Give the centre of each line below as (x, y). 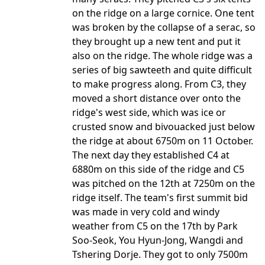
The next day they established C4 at (151, 155)
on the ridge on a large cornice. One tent (163, 13)
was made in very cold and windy (146, 212)
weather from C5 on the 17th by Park (155, 226)
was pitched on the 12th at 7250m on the (164, 183)
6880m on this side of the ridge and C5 (158, 169)
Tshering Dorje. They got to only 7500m (160, 254)
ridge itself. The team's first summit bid (160, 198)
